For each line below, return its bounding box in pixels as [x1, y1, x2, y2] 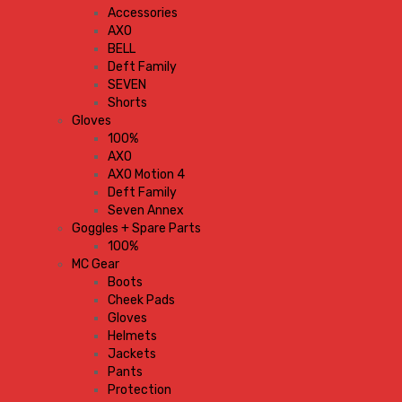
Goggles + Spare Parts [72, 221, 201, 236]
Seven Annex [108, 203, 184, 218]
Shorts [108, 95, 147, 110]
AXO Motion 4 [108, 167, 185, 182]
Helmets [108, 328, 157, 344]
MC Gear [72, 257, 119, 272]
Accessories [108, 5, 178, 21]
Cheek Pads [108, 293, 175, 308]
